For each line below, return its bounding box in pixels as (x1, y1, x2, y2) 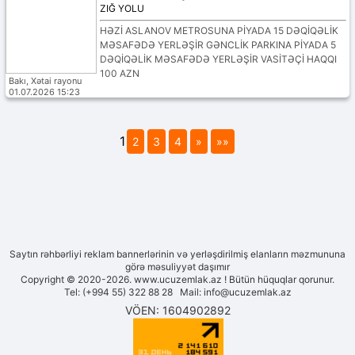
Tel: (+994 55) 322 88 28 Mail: (63, 286, 204, 299)
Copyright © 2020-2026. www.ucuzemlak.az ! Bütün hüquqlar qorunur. (21, 273, 334, 286)
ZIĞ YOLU (99, 2, 144, 15)
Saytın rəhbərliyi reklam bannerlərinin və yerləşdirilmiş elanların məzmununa (10, 248, 345, 261)
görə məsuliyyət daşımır (125, 261, 230, 273)
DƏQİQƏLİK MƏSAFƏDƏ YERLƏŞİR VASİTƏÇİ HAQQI (99, 53, 337, 66)
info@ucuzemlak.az (203, 286, 292, 299)
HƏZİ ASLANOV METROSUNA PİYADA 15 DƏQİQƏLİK (99, 25, 338, 37)
